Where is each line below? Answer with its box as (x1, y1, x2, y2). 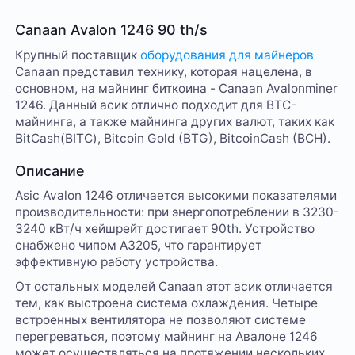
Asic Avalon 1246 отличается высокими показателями (15, 188, 338, 204)
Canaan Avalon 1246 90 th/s (15, 21, 208, 39)
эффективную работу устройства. (15, 254, 219, 270)
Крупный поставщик (15, 47, 141, 63)
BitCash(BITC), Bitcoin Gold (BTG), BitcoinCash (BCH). (15, 130, 331, 146)
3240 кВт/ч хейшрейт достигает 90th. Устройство (15, 221, 315, 237)
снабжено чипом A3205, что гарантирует (15, 238, 262, 254)
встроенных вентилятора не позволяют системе (15, 312, 307, 328)
